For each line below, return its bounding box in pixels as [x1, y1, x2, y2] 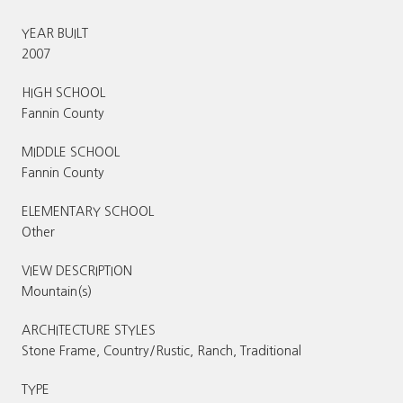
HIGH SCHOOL [22, 85, 105, 99]
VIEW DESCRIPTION [22, 264, 132, 277]
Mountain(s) [22, 284, 92, 298]
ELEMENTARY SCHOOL [22, 204, 154, 218]
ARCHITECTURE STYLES [22, 323, 156, 336]
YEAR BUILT [22, 26, 88, 40]
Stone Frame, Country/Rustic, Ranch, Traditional [22, 344, 301, 357]
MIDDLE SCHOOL [22, 145, 120, 158]
